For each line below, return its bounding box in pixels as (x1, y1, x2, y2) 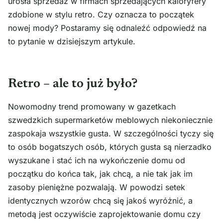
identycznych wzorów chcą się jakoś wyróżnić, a (8, 195, 193, 206)
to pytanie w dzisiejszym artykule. (8, 36, 135, 47)
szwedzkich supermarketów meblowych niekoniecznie (8, 114, 213, 125)
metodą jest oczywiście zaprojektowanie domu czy (8, 209, 201, 219)
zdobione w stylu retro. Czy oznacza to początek (8, 9, 194, 20)
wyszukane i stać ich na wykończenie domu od (8, 155, 185, 165)
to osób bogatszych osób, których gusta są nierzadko (8, 141, 212, 152)
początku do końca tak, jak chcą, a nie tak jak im (8, 168, 193, 179)
